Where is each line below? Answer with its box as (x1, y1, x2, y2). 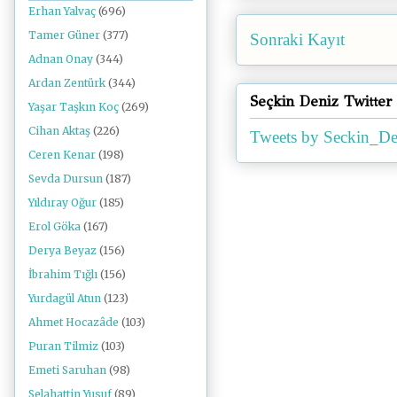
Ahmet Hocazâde (28, 315, 119, 330)
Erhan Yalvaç (28, 4, 96, 19)
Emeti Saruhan (28, 363, 106, 378)
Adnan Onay (28, 52, 93, 66)
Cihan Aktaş (28, 124, 90, 138)
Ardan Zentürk (28, 76, 105, 90)
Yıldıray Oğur (28, 196, 97, 210)
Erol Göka (28, 220, 81, 234)
